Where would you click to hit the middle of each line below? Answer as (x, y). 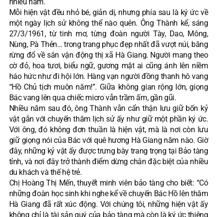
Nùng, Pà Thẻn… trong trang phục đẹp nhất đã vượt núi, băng (108, 44)
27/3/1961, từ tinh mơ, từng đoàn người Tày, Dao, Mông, (108, 33)
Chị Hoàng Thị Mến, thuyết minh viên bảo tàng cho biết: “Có (108, 183)
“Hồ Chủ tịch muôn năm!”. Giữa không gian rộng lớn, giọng (108, 87)
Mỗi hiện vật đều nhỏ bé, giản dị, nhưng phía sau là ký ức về (108, 12)
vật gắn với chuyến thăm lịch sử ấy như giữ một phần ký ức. (108, 119)
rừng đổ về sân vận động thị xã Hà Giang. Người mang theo (108, 55)
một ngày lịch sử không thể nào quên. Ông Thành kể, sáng (108, 23)
